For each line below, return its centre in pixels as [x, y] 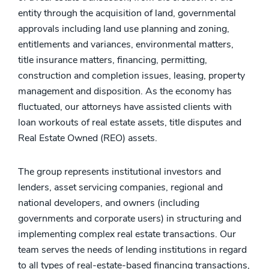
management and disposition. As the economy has [125, 91]
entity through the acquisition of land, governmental [127, 13]
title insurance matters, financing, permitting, [113, 60]
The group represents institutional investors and [119, 172]
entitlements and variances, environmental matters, [126, 44]
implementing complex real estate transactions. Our [127, 234]
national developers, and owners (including [109, 203]
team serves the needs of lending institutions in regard [132, 250]
